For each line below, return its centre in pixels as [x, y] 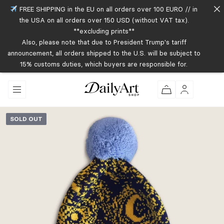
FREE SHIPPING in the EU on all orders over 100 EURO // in [108, 9]
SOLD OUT [26, 119]
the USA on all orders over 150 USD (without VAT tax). [104, 20]
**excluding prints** [104, 31]
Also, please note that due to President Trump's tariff [104, 42]
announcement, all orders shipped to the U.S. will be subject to [104, 53]
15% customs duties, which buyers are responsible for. [104, 64]
